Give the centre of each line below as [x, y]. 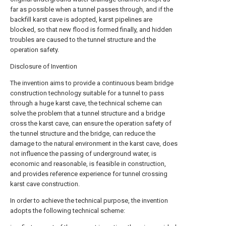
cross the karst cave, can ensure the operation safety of [91, 123]
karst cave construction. [45, 184]
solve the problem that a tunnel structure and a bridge [88, 113]
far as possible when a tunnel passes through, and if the [92, 9]
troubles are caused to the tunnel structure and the [83, 40]
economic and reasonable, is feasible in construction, [88, 164]
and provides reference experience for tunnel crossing [89, 174]
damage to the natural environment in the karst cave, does [94, 144]
